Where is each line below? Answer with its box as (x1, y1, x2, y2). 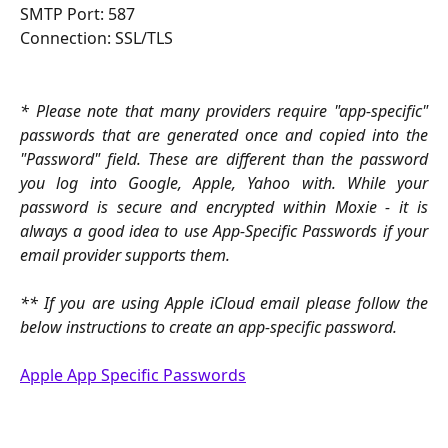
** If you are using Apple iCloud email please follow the (20, 292, 428, 315)
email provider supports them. (20, 243, 230, 266)
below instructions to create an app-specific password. (20, 316, 397, 339)
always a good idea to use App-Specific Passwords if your (20, 219, 428, 242)
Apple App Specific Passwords (20, 364, 246, 387)
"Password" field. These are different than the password (20, 147, 428, 170)
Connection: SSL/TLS (20, 26, 173, 49)
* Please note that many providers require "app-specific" (20, 99, 428, 122)
